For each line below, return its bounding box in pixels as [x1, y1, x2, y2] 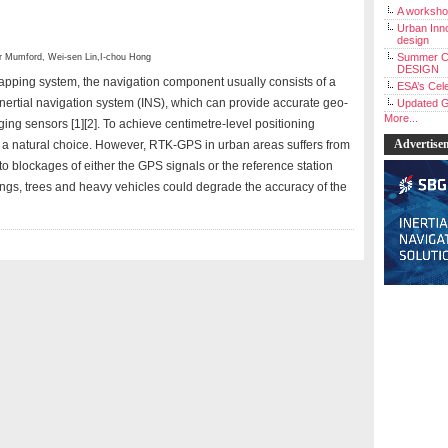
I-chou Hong [100, 52, 151, 62]
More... [384, 112, 418, 124]
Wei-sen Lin [48, 52, 97, 62]
